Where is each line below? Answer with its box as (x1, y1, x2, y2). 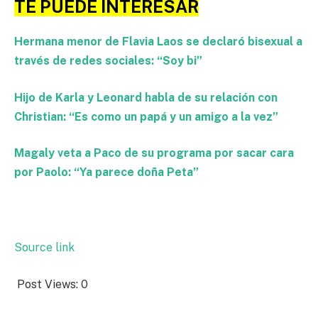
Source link (14, 241, 75, 255)
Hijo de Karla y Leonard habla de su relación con (14, 90, 278, 104)
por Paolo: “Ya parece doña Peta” (14, 165, 199, 180)
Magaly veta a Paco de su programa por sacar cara (14, 146, 294, 160)
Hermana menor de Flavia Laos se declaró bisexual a (14, 35, 302, 49)
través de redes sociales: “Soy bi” (14, 54, 202, 68)
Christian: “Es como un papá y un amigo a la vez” (14, 109, 278, 124)
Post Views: (17, 277, 78, 291)
